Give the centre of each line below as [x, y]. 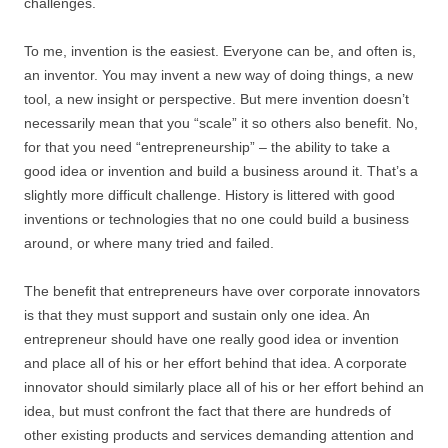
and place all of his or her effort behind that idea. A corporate [215, 363]
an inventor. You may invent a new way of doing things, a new [218, 75]
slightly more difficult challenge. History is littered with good [209, 195]
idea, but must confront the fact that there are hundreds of [207, 411]
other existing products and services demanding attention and [219, 435]
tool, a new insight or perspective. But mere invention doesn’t [216, 99]
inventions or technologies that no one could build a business [216, 219]
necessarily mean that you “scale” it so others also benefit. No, [221, 123]
